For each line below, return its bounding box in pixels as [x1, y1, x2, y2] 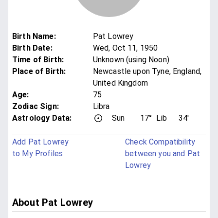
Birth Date [12, 43, 51, 53]
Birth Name [12, 32, 54, 41]
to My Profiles [12, 149, 63, 159]
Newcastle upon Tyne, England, [92, 67, 202, 76]
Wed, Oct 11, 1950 [92, 43, 158, 53]
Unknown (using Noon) [92, 55, 169, 65]
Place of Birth [12, 67, 64, 76]
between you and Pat [125, 149, 200, 159]
